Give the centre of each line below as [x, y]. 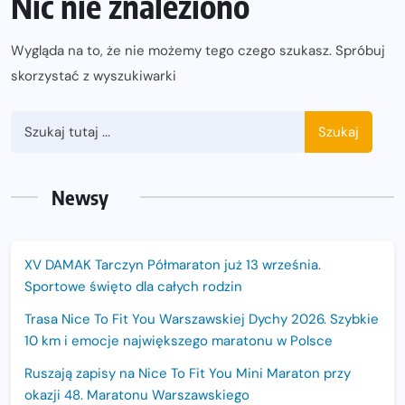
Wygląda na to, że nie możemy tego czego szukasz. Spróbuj [198, 50]
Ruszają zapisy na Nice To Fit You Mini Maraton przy [188, 373]
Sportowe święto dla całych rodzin [133, 286]
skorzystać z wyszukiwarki [94, 75]
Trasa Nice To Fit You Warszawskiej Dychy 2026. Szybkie [202, 319]
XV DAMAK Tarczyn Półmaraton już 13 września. [173, 264]
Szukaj [339, 132]
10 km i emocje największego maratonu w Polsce [179, 340]
